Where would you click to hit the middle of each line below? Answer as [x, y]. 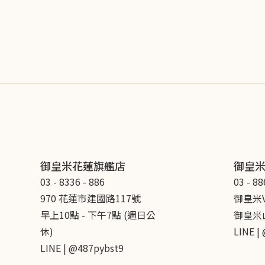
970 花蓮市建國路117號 [90, 198]
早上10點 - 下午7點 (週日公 [98, 215]
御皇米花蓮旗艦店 [83, 166]
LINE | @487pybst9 [82, 248]
